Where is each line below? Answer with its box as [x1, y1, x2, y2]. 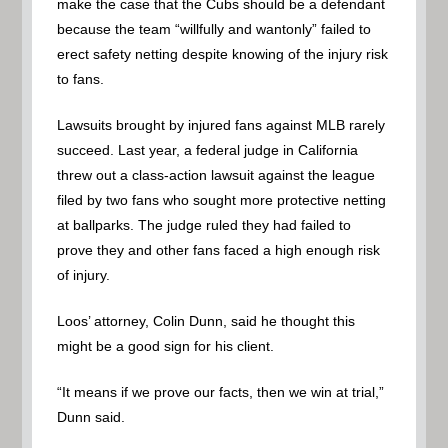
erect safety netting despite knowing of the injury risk [57, 45, 389, 62]
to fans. [57, 70, 105, 87]
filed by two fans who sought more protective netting [57, 191, 387, 208]
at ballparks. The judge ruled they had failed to [57, 216, 352, 233]
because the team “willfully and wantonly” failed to [57, 20, 372, 37]
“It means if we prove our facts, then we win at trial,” [57, 383, 385, 400]
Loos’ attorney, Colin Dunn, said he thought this [57, 312, 356, 329]
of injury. [57, 266, 111, 283]
